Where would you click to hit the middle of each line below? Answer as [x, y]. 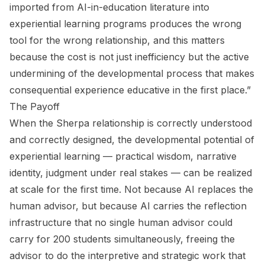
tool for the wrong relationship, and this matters [117, 40]
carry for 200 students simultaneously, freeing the [122, 239]
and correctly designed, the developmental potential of [132, 140]
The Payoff [35, 106]
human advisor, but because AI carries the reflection [128, 206]
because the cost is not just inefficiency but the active [129, 57]
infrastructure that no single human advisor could [121, 222]
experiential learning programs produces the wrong [125, 24]
